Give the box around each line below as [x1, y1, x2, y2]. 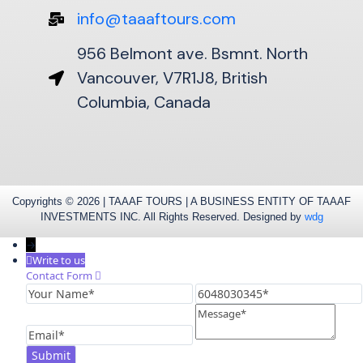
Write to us [32, 253, 85, 267]
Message [194, 303, 237, 318]
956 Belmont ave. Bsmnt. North [76, 43, 308, 64]
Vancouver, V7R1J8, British [76, 67, 267, 88]
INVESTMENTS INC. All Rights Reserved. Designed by [40, 211, 305, 223]
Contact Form [26, 268, 95, 283]
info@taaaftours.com [76, 8, 236, 29]
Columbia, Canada [76, 92, 211, 113]
